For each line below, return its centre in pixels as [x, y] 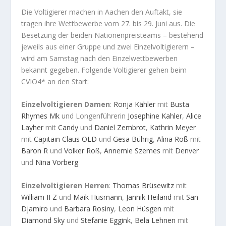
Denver [187, 151]
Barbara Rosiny [89, 208]
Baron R [35, 151]
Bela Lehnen [155, 220]
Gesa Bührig [133, 139]
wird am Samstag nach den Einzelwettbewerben [100, 58]
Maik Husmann [98, 197]
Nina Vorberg [57, 162]
